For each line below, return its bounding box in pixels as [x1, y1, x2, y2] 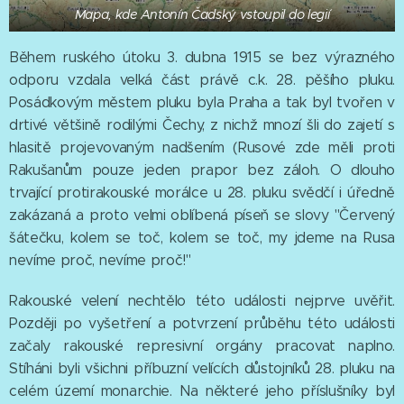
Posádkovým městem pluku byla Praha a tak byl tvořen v [9, 94, 395, 112]
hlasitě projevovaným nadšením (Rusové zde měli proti [9, 139, 395, 157]
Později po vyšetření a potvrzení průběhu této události [9, 315, 395, 333]
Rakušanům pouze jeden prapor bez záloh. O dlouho [9, 161, 395, 179]
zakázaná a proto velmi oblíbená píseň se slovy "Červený [9, 207, 395, 225]
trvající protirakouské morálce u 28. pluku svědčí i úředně [9, 184, 395, 202]
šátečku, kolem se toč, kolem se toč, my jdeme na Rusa [9, 229, 395, 247]
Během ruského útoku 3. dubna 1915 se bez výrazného [9, 49, 395, 67]
